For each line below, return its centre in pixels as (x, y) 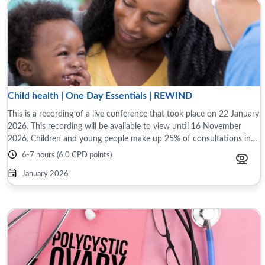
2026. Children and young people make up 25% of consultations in (129, 139)
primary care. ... (35, 151)
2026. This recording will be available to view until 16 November (125, 126)
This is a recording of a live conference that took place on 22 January (133, 114)
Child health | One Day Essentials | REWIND (100, 96)
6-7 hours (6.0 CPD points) (67, 155)
